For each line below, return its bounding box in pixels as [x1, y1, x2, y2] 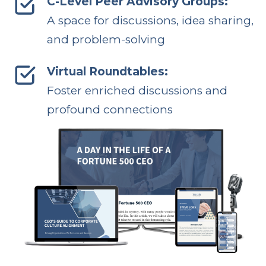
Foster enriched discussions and [46, 83, 227, 97]
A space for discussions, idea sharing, [46, 13, 254, 27]
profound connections [46, 102, 173, 116]
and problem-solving [46, 32, 165, 46]
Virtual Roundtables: [46, 64, 168, 78]
